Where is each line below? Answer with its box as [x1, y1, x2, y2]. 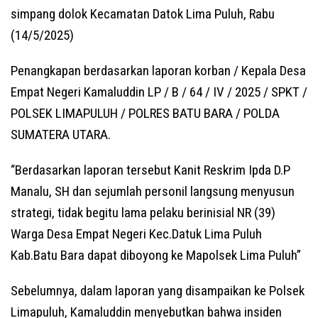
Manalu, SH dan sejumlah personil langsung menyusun [11, 183, 295, 200]
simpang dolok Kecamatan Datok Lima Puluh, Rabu [11, 6, 275, 23]
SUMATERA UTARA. [11, 126, 111, 143]
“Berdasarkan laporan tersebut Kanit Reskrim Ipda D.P [11, 162, 290, 179]
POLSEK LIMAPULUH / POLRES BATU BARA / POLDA [11, 105, 280, 122]
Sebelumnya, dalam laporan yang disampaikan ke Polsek [11, 283, 305, 300]
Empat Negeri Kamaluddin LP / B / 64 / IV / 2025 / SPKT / [11, 84, 307, 101]
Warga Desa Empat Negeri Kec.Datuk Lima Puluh [11, 226, 262, 243]
